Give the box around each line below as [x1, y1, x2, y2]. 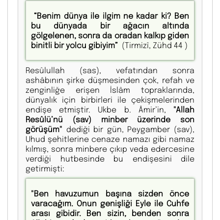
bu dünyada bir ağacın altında [31, 20, 189, 31]
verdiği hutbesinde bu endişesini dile [26, 153, 194, 164]
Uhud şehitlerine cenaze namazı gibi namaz [26, 134, 194, 144]
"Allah [173, 104, 194, 115]
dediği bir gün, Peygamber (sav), [62, 124, 194, 135]
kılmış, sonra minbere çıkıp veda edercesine [26, 143, 194, 154]
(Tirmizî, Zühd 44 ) [120, 40, 188, 51]
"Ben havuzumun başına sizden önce [31, 188, 189, 199]
